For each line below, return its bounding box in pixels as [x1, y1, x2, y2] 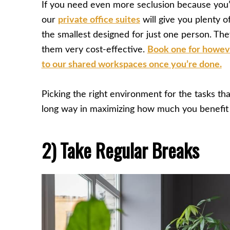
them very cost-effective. [41, 45, 147, 54]
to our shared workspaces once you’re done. [41, 60, 222, 69]
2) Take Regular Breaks [41, 136, 199, 164]
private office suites [57, 15, 140, 25]
